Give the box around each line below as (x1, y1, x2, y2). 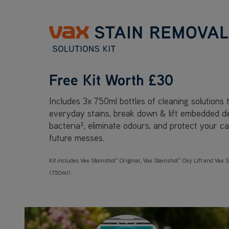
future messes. (49, 132, 105, 144)
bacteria (49, 120, 80, 132)
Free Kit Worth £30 (49, 70, 174, 90)
